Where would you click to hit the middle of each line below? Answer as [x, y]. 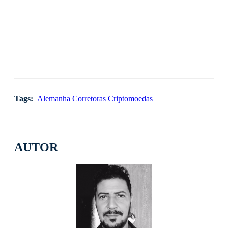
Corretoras [89, 98]
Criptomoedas [130, 98]
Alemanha [54, 98]
